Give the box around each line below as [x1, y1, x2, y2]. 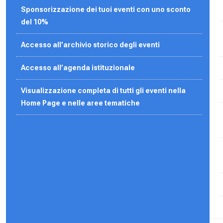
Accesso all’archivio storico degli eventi [21, 40, 160, 49]
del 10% [21, 17, 49, 26]
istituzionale [92, 63, 137, 72]
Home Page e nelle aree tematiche [21, 99, 140, 107]
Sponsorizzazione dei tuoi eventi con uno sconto [21, 5, 191, 13]
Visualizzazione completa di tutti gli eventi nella [21, 86, 186, 95]
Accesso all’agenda [21, 63, 92, 72]
